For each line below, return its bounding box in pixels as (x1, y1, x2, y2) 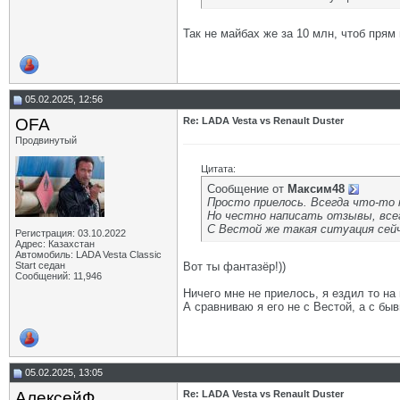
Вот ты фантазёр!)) (183, 260, 286, 273)
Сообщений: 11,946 (15, 271, 102, 281)
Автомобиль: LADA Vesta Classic (15, 249, 162, 260)
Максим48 (287, 182, 345, 196)
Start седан (15, 260, 65, 271)
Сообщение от (207, 182, 287, 196)
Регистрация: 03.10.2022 (15, 228, 126, 238)
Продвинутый (15, 135, 77, 146)
